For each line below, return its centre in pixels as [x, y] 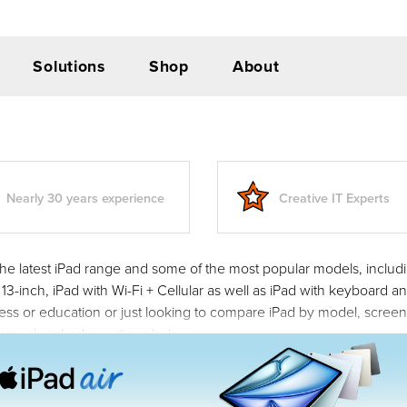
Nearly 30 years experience [85, 197]
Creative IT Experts [334, 197]
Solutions [69, 66]
